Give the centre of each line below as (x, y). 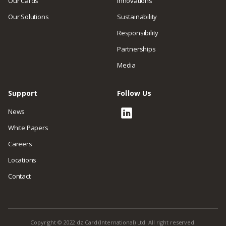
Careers (20, 144)
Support (23, 93)
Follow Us (134, 93)
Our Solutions (29, 16)
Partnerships (136, 49)
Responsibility (138, 33)
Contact (19, 176)
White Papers (28, 127)
